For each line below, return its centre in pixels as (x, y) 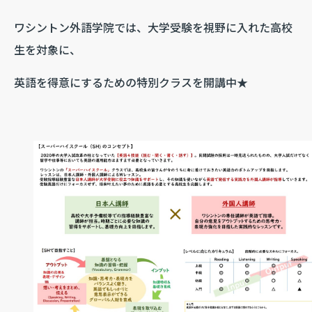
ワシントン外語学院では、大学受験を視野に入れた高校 (153, 27)
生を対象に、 (47, 49)
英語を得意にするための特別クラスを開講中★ (131, 82)
